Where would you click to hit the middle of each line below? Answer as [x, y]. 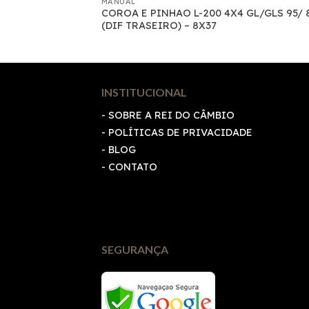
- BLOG [119, 149]
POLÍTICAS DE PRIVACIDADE [180, 132]
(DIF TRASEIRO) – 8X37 [159, 26]
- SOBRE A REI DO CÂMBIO [168, 115]
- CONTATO [129, 167]
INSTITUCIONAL [144, 92]
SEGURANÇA [135, 249]
